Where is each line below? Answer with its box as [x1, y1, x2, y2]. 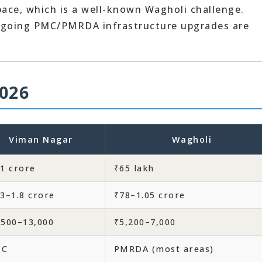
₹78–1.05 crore [113, 189, 185, 201]
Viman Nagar [9, 134, 73, 145]
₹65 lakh [113, 163, 154, 174]
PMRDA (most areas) [113, 243, 214, 254]
